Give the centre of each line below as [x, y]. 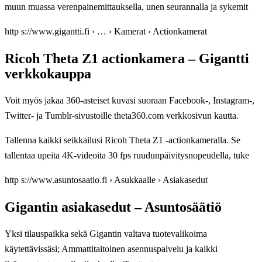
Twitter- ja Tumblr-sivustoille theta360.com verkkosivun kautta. [122, 115]
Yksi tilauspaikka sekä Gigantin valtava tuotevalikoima [106, 233]
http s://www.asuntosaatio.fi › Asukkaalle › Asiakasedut [106, 180]
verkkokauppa [48, 73]
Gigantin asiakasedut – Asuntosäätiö [113, 207]
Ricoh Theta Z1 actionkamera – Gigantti [127, 58]
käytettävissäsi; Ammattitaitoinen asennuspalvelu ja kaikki [111, 249]
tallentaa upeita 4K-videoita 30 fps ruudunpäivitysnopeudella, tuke [127, 155]
